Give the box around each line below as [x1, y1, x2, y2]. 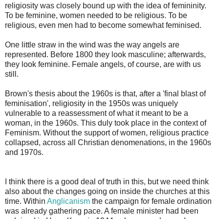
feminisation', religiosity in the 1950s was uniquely [5, 99, 178, 108]
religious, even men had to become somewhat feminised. [5, 21, 201, 29]
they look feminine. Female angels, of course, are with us [5, 60, 201, 68]
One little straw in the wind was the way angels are [5, 40, 179, 49]
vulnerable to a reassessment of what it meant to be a [5, 109, 188, 117]
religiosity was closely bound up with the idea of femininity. [5, 1, 206, 10]
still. [5, 69, 19, 78]
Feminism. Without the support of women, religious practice [5, 128, 209, 137]
